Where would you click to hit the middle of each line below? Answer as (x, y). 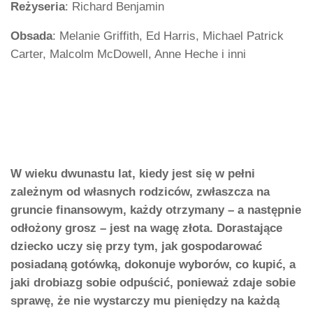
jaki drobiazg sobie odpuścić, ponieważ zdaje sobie (153, 283)
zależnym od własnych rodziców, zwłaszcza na (140, 192)
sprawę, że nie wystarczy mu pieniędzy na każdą (145, 301)
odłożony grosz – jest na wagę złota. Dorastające (146, 228)
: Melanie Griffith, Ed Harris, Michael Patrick (168, 36)
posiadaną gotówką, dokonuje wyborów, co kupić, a (153, 265)
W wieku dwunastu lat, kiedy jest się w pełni (133, 174)
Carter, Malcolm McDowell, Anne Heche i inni (128, 54)
